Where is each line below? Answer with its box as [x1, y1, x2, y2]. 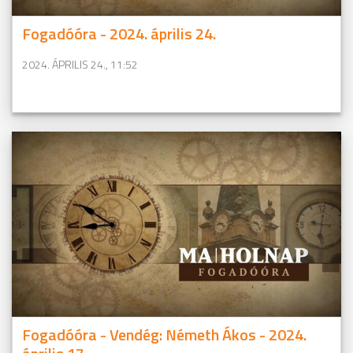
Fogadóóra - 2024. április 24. [22, 20, 216, 46]
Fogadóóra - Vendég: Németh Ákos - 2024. [22, 322, 307, 347]
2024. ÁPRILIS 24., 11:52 [22, 55, 138, 72]
